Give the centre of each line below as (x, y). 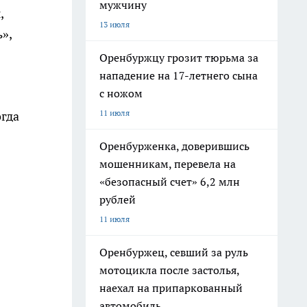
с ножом (121, 93)
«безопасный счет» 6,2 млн (170, 182)
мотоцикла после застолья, (170, 270)
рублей (118, 199)
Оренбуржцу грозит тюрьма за (179, 58)
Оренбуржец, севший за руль (174, 252)
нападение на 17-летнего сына (179, 75)
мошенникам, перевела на (168, 164)
